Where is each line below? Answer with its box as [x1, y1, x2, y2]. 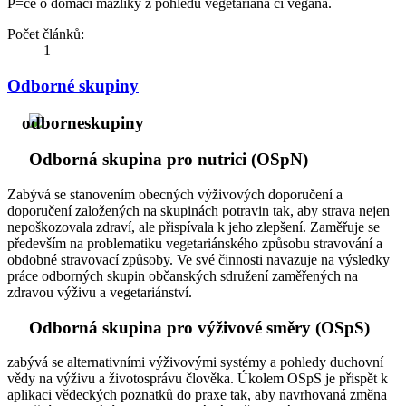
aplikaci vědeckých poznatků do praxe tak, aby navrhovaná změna [7, 387, 387, 403]
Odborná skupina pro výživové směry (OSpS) [29, 317, 370, 337]
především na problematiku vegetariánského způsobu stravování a [7, 235, 382, 251]
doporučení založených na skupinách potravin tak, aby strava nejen [7, 202, 390, 218]
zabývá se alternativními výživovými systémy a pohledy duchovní [7, 354, 383, 371]
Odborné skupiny [7, 75, 139, 95]
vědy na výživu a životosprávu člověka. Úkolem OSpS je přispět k [7, 371, 388, 387]
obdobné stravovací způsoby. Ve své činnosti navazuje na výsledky [7, 251, 390, 267]
